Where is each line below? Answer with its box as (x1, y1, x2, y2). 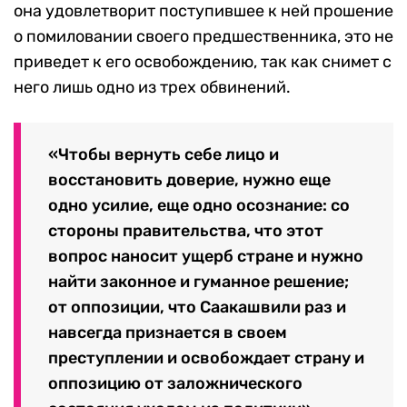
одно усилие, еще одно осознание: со (48, 195, 350, 216)
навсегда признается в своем (48, 323, 287, 343)
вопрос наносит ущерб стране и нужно (48, 246, 363, 267)
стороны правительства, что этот (48, 221, 323, 242)
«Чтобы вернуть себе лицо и (48, 144, 279, 165)
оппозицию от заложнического (48, 373, 303, 394)
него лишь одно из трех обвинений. (14, 76, 291, 97)
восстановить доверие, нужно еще (48, 170, 331, 191)
